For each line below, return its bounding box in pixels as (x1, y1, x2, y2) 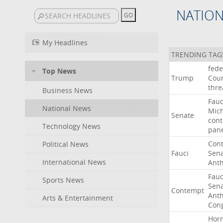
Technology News (42, 121, 101, 131)
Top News (42, 66, 76, 76)
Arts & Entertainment (42, 193, 113, 203)
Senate (171, 111, 194, 120)
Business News (42, 86, 93, 95)
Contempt (171, 186, 204, 195)
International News (42, 157, 106, 167)
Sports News (42, 175, 84, 185)
